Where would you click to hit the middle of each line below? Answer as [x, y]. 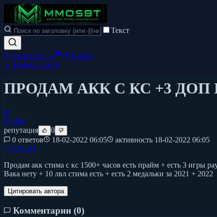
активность [134, 139]
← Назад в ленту [32, 65]
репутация [21, 130]
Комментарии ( [44, 210]
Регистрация [32, 56]
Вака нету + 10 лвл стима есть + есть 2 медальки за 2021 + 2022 [108, 173]
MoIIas [15, 121]
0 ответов [28, 139]
